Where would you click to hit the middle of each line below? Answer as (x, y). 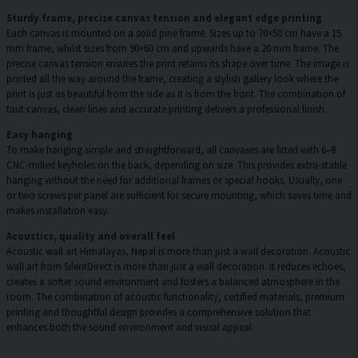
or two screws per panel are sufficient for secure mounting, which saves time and (179, 195)
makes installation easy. (58, 211)
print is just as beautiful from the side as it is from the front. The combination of (176, 94)
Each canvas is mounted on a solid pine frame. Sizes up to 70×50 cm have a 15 (174, 33)
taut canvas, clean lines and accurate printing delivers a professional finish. (167, 109)
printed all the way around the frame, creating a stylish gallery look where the (172, 79)
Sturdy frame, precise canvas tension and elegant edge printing (164, 18)
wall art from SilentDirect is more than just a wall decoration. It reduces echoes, (176, 267)
